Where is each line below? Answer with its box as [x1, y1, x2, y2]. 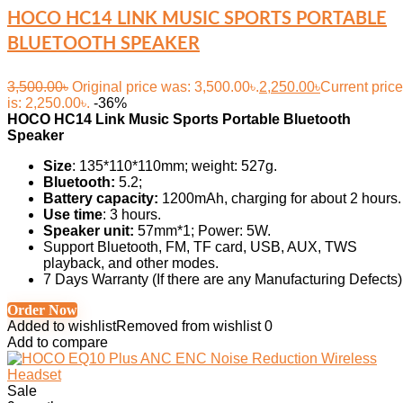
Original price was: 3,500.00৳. [72, 79, 259, 94]
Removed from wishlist [116, 318, 261, 334]
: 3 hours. [103, 207, 161, 222]
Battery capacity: [43, 191, 158, 206]
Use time [43, 207, 103, 222]
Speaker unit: [43, 223, 134, 238]
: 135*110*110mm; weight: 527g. [72, 158, 277, 174]
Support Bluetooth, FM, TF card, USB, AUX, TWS [43, 239, 357, 255]
